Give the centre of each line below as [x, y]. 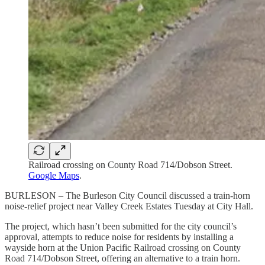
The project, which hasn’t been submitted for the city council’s [121, 226]
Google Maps [54, 175]
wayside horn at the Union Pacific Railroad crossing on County [123, 247]
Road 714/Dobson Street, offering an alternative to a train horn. [122, 258]
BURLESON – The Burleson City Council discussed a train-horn [127, 195]
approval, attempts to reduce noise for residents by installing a [119, 237]
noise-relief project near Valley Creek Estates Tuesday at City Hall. [129, 206]
